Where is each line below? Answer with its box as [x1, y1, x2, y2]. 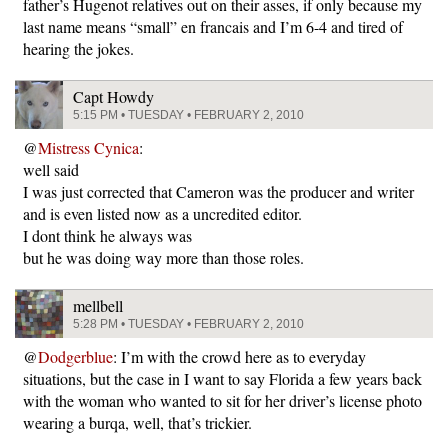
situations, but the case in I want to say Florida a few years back [23, 368, 422, 389]
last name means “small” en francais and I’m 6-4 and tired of [23, 16, 403, 37]
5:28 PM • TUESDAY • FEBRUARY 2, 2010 [73, 317, 304, 331]
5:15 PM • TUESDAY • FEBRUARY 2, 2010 [73, 108, 304, 122]
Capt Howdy [73, 86, 154, 107]
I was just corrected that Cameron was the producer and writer [23, 181, 414, 202]
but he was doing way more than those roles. [23, 247, 304, 268]
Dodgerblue [38, 346, 113, 367]
